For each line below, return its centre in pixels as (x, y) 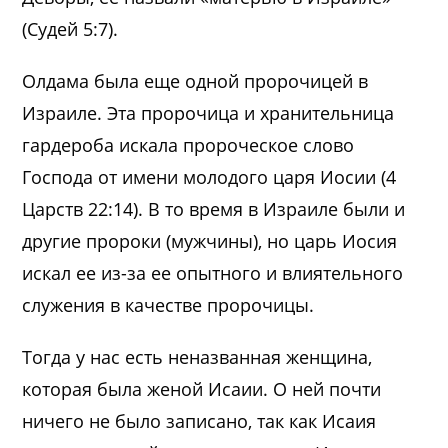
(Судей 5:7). (70, 28)
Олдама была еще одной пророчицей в (195, 80)
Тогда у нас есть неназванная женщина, (197, 356)
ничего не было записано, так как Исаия (199, 420)
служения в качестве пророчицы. (168, 304)
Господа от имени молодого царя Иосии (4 (209, 176)
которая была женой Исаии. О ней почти (202, 388)
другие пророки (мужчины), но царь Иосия (210, 240)
